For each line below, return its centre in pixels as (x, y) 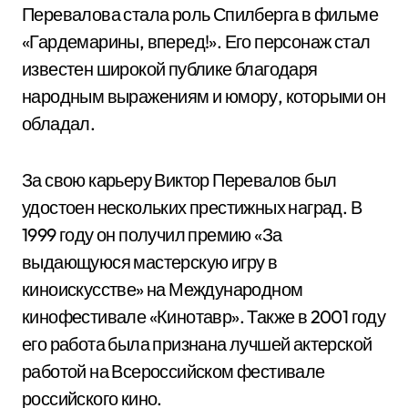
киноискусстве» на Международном (163, 289)
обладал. (59, 123)
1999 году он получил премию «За (152, 235)
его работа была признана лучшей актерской (197, 344)
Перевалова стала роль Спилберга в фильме (200, 14)
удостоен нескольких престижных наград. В (192, 207)
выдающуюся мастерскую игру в (150, 262)
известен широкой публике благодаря (170, 69)
